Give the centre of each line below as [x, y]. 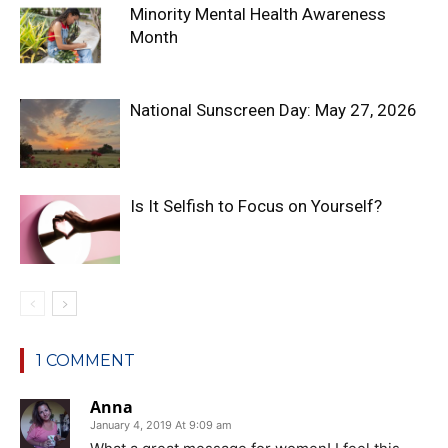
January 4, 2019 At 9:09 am [161, 425]
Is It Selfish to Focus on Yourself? [256, 206]
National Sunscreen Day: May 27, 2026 [273, 110]
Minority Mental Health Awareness [258, 14]
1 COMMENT [85, 360]
